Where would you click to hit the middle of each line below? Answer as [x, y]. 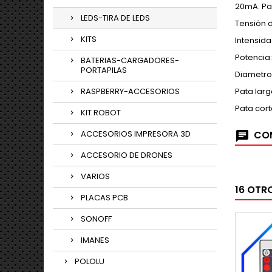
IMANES [95, 240]
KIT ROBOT [101, 113]
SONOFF [96, 219]
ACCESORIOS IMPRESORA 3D [136, 134]
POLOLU [90, 261]
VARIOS [95, 176]
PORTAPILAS [104, 70]
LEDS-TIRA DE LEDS [115, 18]
